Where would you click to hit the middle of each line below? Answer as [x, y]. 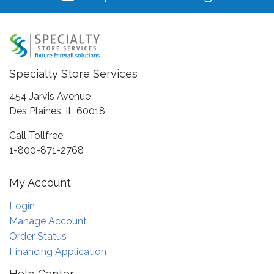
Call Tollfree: [37, 136]
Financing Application [58, 251]
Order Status [38, 236]
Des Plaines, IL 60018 [57, 111]
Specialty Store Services [73, 74]
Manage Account [48, 221]
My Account [40, 182]
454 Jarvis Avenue [50, 97]
